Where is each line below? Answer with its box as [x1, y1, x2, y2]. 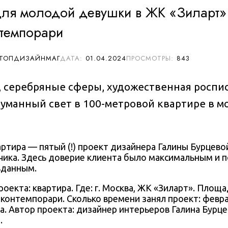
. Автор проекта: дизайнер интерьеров [5, 204, 172, 215]
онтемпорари [5, 193, 63, 204]
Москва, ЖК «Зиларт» [102, 183, 193, 193]
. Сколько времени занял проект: [63, 193, 203, 204]
